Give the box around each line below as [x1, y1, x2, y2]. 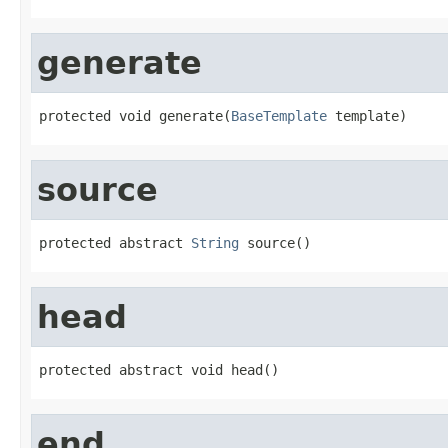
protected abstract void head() [39, 361, 279, 378]
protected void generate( [39, 107, 231, 124]
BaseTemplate [231, 107, 327, 124]
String [191, 234, 239, 251]
